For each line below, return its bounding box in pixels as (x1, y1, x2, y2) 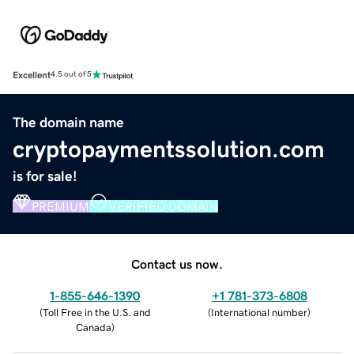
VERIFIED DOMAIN (108, 199, 218, 213)
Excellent (13, 70, 51, 80)
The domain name (13, 115, 124, 130)
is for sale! (13, 168, 77, 183)
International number (211, 307, 307, 318)
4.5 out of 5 (51, 70, 92, 79)
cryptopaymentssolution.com (13, 137, 325, 161)
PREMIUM (32, 199, 89, 213)
